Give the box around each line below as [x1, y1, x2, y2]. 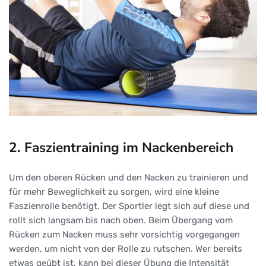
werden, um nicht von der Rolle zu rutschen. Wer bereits [9, 243, 242, 254]
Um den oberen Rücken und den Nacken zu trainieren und [9, 172, 248, 183]
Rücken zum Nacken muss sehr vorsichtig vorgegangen [9, 229, 240, 240]
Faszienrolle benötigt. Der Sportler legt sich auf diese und [9, 200, 249, 211]
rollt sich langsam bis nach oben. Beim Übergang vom [9, 214, 233, 226]
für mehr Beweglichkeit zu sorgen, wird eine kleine [9, 186, 219, 197]
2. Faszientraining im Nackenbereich [9, 138, 233, 157]
